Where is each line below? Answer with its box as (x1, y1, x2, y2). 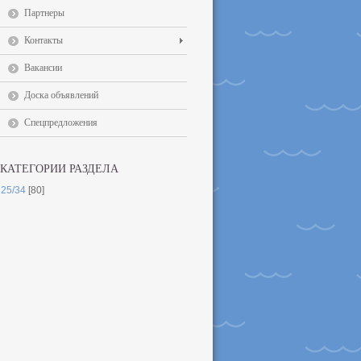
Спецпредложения (24, 117, 98, 128)
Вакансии (24, 62, 62, 73)
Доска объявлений (24, 89, 98, 101)
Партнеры (24, 7, 64, 19)
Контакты (24, 35, 63, 46)
